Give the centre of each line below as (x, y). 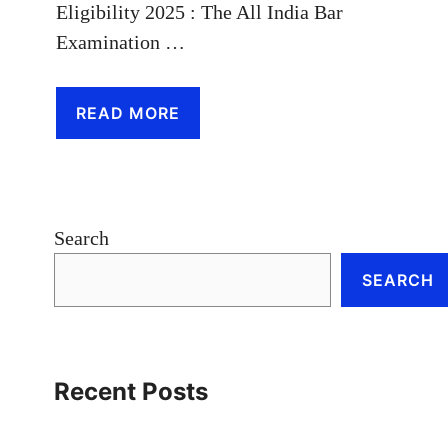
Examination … (120, 42)
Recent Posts (131, 392)
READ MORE (128, 113)
